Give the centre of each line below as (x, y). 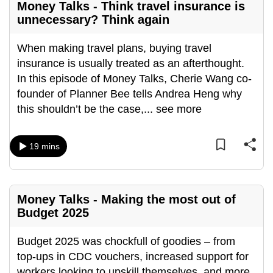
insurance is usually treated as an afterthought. (131, 63)
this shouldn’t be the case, (80, 109)
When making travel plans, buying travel (114, 48)
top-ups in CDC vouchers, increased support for (133, 257)
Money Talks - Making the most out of (126, 199)
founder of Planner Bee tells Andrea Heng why (129, 94)
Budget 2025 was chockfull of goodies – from (126, 241)
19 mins (44, 146)
